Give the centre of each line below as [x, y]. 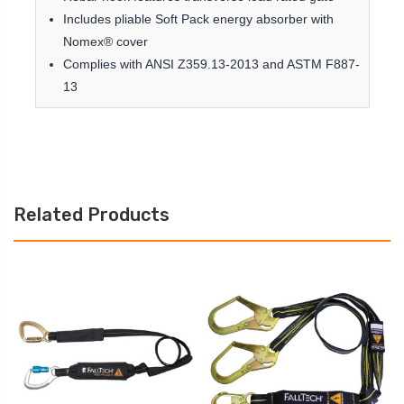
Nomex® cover [105, 42]
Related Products [92, 215]
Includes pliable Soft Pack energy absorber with [198, 19]
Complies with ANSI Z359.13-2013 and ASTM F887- [211, 64]
